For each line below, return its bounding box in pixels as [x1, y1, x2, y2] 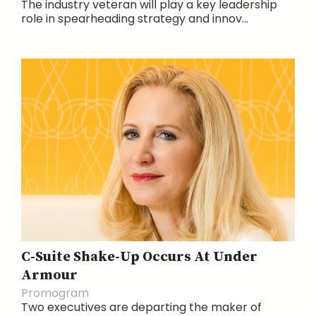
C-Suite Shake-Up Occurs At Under [21, 248, 257, 266]
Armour [21, 266, 78, 284]
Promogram [21, 284, 89, 301]
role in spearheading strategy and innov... [21, 11, 248, 28]
